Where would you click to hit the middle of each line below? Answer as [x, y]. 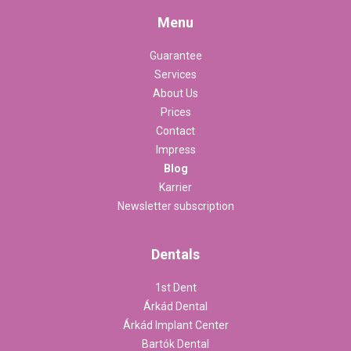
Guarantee [175, 56]
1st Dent [175, 288]
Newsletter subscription [175, 206]
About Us [175, 94]
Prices [175, 112]
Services [175, 75]
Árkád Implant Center [175, 326]
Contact [175, 131]
